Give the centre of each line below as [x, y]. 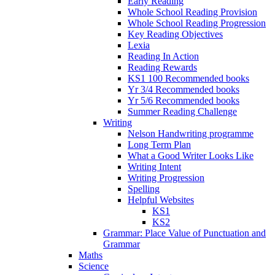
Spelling [144, 188]
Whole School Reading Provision [192, 12]
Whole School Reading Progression [197, 23]
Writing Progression [166, 177]
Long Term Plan [159, 144]
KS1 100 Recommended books [188, 78]
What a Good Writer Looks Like [191, 155]
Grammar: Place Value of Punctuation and [184, 233]
